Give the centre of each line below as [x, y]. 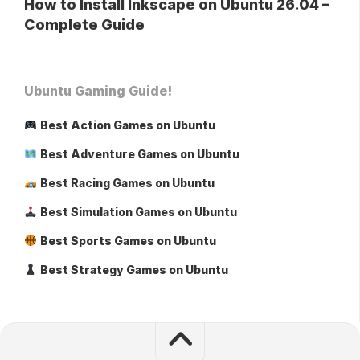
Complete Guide [84, 24]
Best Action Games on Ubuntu [127, 125]
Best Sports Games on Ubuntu [128, 240]
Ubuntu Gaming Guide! [98, 90]
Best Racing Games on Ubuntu [127, 182]
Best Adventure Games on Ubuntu [139, 153]
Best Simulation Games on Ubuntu [138, 211]
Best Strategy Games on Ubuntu [134, 269]
